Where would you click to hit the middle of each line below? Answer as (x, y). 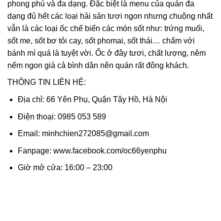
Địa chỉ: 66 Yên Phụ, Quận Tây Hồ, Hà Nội (92, 100)
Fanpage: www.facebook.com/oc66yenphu (92, 150)
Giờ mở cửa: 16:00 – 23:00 (65, 168)
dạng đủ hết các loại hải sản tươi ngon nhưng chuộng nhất (110, 16)
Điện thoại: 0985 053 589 (62, 116)
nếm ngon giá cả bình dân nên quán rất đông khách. (98, 65)
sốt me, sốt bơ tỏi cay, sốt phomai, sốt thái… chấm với (101, 40)
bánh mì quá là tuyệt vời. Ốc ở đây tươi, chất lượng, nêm (107, 53)
